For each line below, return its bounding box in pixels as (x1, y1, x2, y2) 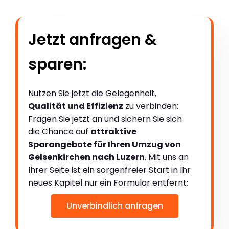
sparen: (28, 53, 86, 75)
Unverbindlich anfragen (66, 199, 163, 212)
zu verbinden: (123, 100, 178, 112)
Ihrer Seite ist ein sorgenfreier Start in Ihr (28, 164, 191, 176)
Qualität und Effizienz (28, 100, 123, 112)
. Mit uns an (145, 151, 189, 163)
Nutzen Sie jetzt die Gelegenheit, (28, 87, 156, 99)
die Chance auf (28, 125, 90, 138)
